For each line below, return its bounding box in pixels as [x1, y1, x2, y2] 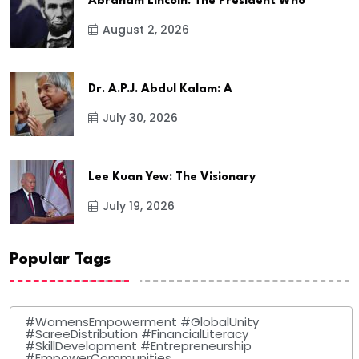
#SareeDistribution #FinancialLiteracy [25, 325, 248, 342]
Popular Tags [10, 252, 111, 268]
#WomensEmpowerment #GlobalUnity [25, 313, 259, 330]
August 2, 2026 [103, 22, 189, 38]
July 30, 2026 [103, 110, 178, 127]
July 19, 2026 [103, 198, 175, 215]
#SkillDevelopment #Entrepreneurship [25, 337, 252, 354]
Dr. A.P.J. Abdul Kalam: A [88, 83, 232, 96]
